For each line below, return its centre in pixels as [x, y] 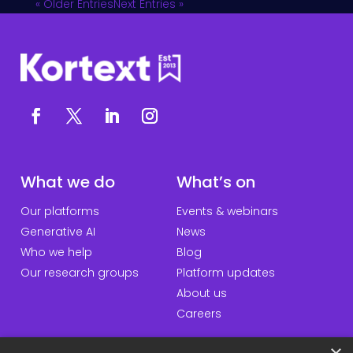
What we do [67, 182]
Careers [199, 314]
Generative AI [58, 232]
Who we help [56, 252]
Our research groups [79, 273]
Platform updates [226, 273]
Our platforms [59, 211]
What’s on [216, 182]
